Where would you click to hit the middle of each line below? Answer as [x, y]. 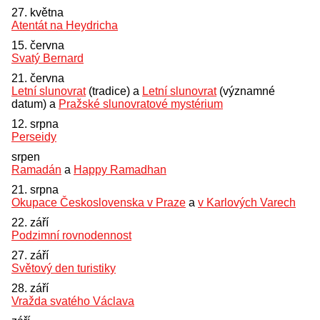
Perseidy [34, 136]
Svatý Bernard [47, 58]
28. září [30, 288]
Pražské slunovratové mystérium [141, 104]
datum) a [35, 104]
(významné [246, 91]
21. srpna [35, 189]
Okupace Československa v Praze [99, 202]
